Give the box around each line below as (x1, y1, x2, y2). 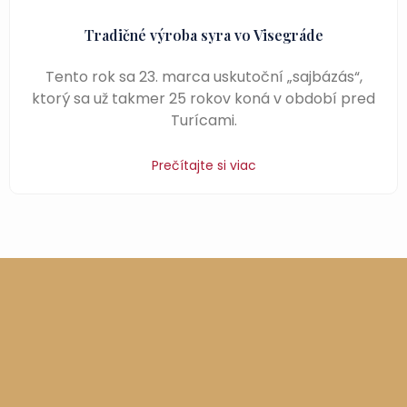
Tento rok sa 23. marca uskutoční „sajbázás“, (45, 66, 362, 87)
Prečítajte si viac (151, 156, 256, 174)
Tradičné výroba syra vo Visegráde (84, 25, 323, 45)
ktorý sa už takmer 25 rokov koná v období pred (32, 88, 375, 109)
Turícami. (170, 110, 237, 131)
